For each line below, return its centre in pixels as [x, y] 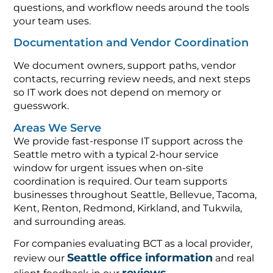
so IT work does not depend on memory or [118, 93]
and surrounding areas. [70, 221]
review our [41, 258]
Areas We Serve [58, 128]
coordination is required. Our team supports [121, 181]
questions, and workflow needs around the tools [132, 7]
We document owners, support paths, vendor [125, 66]
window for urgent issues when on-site [109, 168]
